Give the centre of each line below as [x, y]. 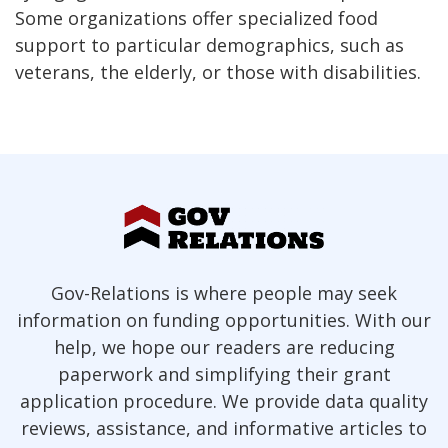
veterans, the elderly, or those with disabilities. [218, 72]
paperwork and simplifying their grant [224, 374]
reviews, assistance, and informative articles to [224, 428]
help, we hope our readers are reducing [224, 347]
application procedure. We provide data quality [224, 401]
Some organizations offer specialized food [196, 18]
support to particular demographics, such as [209, 45]
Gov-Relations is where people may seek [224, 293]
